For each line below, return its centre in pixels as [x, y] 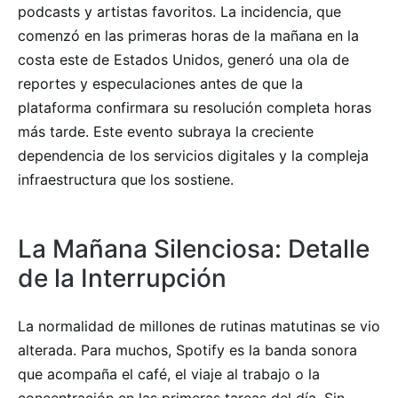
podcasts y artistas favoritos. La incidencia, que [179, 11]
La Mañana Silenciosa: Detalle [194, 248]
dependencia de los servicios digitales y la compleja [193, 155]
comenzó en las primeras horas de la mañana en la [188, 35]
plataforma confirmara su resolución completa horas [195, 107]
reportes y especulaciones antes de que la [160, 83]
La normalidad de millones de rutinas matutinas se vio [199, 326]
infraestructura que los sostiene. [126, 179]
